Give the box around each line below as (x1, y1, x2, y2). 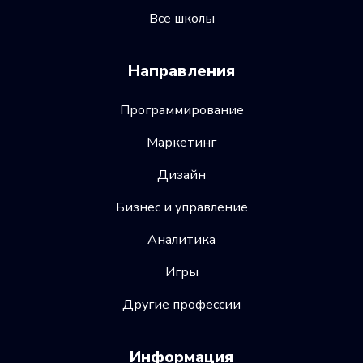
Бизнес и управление (115, 199, 248, 217)
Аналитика (147, 231, 216, 250)
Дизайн (157, 166, 206, 185)
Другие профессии (122, 296, 241, 314)
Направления (128, 60, 235, 83)
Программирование (119, 101, 244, 120)
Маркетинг (147, 134, 216, 152)
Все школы (148, 10, 215, 28)
